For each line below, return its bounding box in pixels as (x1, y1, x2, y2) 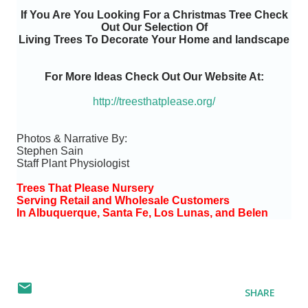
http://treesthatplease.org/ (99, 96, 215, 107)
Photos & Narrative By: (16, 133, 127, 144)
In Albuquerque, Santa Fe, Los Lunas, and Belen (16, 207, 268, 219)
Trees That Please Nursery (16, 182, 154, 194)
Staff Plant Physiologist (16, 157, 129, 169)
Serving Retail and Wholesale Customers (16, 195, 230, 206)
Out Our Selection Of (100, 21, 208, 33)
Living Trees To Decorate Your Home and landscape (25, 34, 289, 45)
